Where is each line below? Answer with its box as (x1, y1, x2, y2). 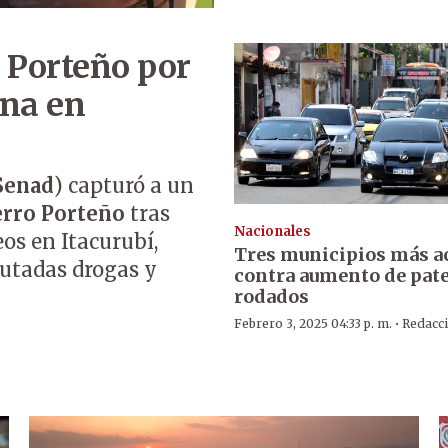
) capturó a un (54, 173, 194, 199)
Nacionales (233, 222, 311, 240)
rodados (233, 284, 309, 308)
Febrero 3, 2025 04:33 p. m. (233, 315, 392, 331)
